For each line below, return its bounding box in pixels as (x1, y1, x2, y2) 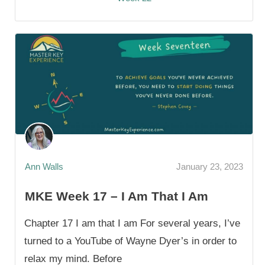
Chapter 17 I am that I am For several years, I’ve (24, 217, 240, 229)
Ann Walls (25, 161, 63, 172)
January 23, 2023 (176, 161, 243, 172)
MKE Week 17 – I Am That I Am (25, 189, 208, 203)
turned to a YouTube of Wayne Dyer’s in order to (24, 235, 237, 247)
